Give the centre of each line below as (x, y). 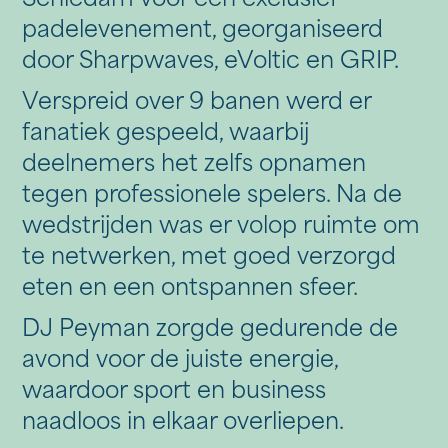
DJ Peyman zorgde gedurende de (210, 330)
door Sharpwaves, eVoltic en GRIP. (211, 62)
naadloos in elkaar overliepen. (183, 423)
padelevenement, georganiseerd (203, 31)
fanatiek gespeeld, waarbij (166, 134)
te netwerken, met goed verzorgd (209, 258)
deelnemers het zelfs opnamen (194, 165)
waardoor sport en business (174, 392)
